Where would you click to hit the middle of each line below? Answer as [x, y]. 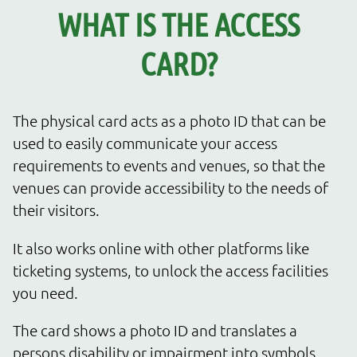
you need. [45, 292]
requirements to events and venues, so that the [169, 165]
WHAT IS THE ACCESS [178, 24]
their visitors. [56, 210]
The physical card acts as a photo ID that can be [169, 121]
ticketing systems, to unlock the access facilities [171, 270]
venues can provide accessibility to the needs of [171, 188]
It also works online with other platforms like [161, 247]
